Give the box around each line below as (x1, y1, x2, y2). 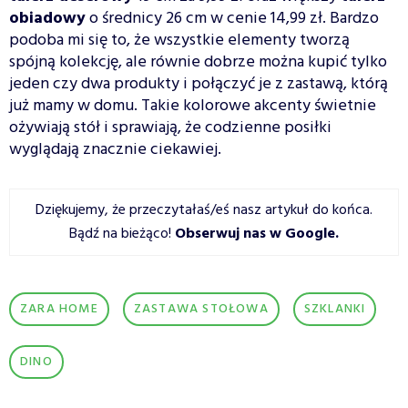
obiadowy (9, 5, 86, 32)
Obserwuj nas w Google (175, 221, 335, 246)
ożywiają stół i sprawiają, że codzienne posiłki (9, 114, 331, 141)
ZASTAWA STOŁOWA (133, 298, 269, 320)
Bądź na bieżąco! (69, 221, 175, 246)
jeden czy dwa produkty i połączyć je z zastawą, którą (9, 70, 388, 97)
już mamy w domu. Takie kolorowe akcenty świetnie (9, 92, 376, 119)
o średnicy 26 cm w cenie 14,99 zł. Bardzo (86, 5, 379, 32)
